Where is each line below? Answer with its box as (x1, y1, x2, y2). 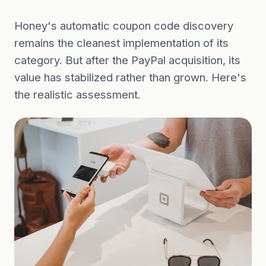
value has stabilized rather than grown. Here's (14, 71, 246, 84)
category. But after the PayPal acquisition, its (14, 53, 240, 66)
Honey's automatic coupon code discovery (14, 19, 233, 32)
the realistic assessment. (14, 88, 141, 101)
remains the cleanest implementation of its (14, 36, 229, 49)
